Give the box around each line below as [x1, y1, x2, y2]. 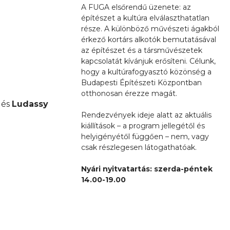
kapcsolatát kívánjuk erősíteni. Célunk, [81, 56, 216, 66]
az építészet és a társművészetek [81, 45, 202, 55]
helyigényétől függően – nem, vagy [81, 131, 209, 141]
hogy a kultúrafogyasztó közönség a [81, 67, 212, 76]
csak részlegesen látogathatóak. [81, 142, 197, 152]
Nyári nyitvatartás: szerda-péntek [81, 164, 213, 174]
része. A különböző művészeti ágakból [81, 24, 219, 33]
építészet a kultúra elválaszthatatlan [81, 13, 209, 23]
